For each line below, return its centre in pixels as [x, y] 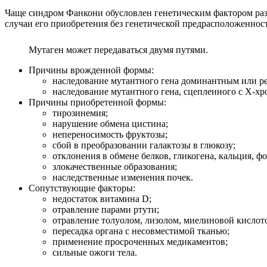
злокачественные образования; [115, 167]
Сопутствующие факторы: [82, 188]
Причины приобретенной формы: [97, 103]
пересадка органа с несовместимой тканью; [141, 231]
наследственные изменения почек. [123, 178]
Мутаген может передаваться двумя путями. [118, 50]
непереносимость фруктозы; [110, 135]
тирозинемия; [80, 113]
